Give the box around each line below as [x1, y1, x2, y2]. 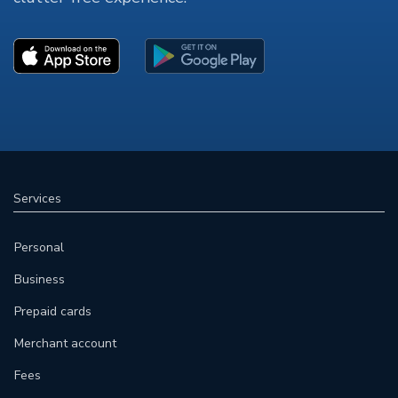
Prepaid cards [14, 303, 92, 321]
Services [13, 190, 61, 208]
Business [14, 271, 65, 289]
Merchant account [14, 335, 116, 353]
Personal [14, 239, 64, 257]
